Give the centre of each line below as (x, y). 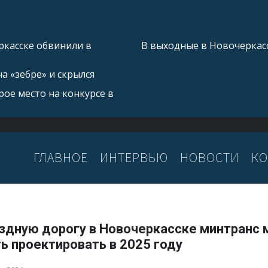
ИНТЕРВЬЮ (134, 158)
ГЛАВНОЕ (61, 158)
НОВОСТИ (210, 158)
